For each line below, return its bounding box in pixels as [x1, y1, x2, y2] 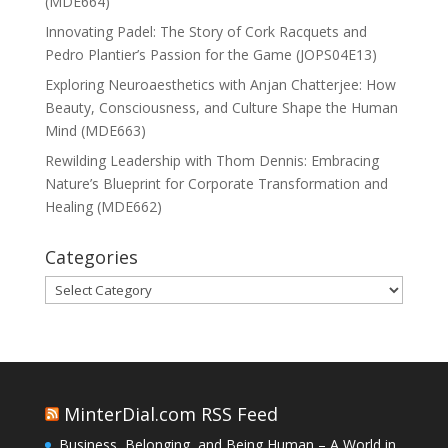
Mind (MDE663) [44, 120, 146, 140]
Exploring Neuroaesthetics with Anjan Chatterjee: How [44, 74, 396, 94]
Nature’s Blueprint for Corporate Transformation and [44, 173, 388, 193]
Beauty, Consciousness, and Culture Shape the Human [44, 97, 398, 117]
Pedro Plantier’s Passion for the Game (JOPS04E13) [44, 44, 377, 64]
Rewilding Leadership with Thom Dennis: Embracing [44, 150, 379, 170]
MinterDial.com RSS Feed [63, 401, 278, 426]
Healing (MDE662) [44, 196, 162, 216]
